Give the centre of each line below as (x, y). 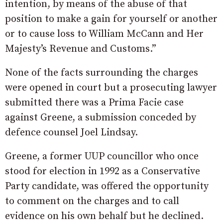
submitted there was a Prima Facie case (94, 103)
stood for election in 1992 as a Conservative (103, 172)
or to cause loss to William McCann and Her (104, 34)
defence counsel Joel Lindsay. (71, 133)
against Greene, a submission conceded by (101, 118)
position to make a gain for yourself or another (111, 19)
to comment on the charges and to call (92, 202)
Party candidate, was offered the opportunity (107, 187)
